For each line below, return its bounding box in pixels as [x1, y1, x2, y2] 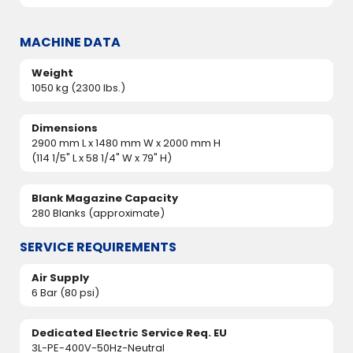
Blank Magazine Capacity [32, 190, 178, 206]
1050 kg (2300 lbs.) [32, 80, 125, 95]
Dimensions [32, 120, 98, 136]
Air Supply [32, 269, 89, 285]
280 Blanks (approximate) [32, 205, 165, 221]
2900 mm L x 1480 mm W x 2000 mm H [32, 135, 221, 150]
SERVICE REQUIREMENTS [20, 237, 176, 256]
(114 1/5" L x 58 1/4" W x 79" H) [32, 150, 172, 165]
